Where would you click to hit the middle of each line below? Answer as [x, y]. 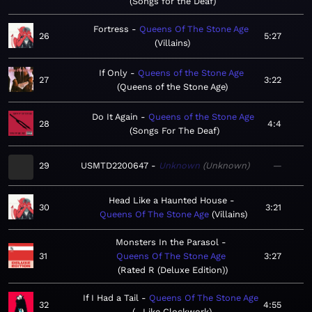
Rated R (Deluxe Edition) [172, 270]
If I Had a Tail [111, 298]
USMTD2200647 [115, 166]
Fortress [111, 29]
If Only [113, 73]
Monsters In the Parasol [167, 242]
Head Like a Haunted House [168, 201]
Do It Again [115, 117]
